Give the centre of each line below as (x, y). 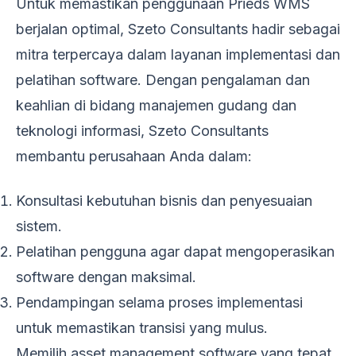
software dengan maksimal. (106, 277)
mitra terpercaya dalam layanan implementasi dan (178, 54)
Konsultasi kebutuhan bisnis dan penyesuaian (164, 200)
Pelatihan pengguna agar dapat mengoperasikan (175, 251)
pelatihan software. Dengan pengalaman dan (163, 79)
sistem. (39, 226)
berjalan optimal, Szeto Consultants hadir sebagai (178, 29)
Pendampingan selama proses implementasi (159, 302)
